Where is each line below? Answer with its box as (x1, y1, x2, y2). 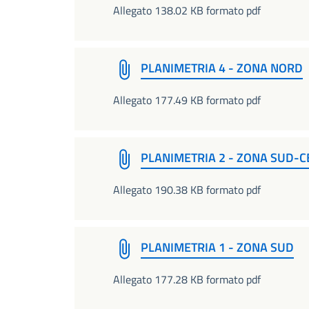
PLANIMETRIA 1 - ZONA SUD (141, 237, 294, 257)
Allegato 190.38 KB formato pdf (113, 181, 261, 198)
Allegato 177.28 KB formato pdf (113, 270, 261, 288)
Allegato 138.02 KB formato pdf (113, 1, 261, 19)
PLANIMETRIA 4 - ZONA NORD (141, 58, 303, 77)
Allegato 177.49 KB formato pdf (113, 91, 261, 108)
